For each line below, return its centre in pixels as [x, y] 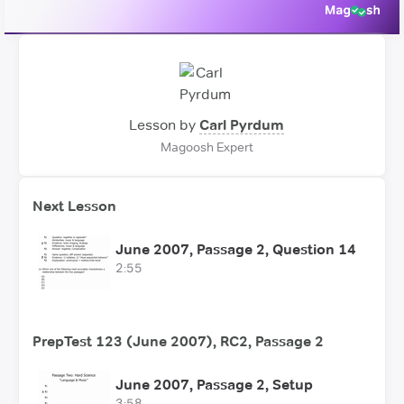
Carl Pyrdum [242, 124]
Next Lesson [74, 206]
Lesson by [162, 124]
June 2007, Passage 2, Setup [214, 384]
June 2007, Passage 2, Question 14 [236, 249]
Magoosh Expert [207, 147]
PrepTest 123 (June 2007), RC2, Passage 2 [178, 341]
